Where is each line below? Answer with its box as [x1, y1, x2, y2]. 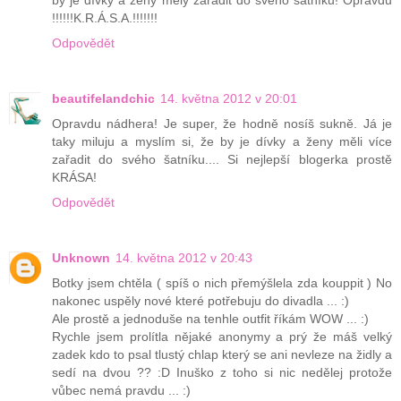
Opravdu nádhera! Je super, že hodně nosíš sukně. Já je [52, 116, 392, 132]
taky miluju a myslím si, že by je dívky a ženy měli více [52, 134, 392, 149]
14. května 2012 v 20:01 [160, 91, 297, 107]
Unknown [52, 251, 110, 266]
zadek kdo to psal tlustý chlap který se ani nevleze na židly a [52, 347, 392, 363]
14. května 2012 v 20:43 [115, 251, 252, 266]
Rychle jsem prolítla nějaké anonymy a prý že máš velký [52, 329, 392, 345]
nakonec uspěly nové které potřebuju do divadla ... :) [52, 294, 349, 309]
